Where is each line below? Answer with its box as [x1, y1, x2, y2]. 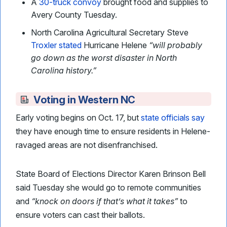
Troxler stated [31, 40, 82, 50]
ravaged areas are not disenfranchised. [16, 140, 158, 150]
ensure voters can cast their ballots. [16, 210, 145, 220]
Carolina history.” [31, 65, 96, 75]
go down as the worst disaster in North [31, 53, 177, 63]
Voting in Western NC [33, 94, 135, 106]
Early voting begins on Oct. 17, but [16, 112, 141, 123]
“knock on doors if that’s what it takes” [31, 196, 178, 206]
